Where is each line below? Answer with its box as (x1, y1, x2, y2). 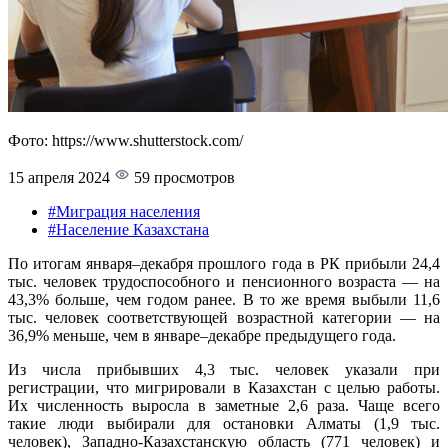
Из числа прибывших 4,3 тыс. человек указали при (8, 360, 440, 378)
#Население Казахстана (48, 220, 209, 238)
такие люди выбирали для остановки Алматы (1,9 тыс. (8, 414, 440, 432)
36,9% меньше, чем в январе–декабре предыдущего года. (8, 326, 396, 344)
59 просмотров (130, 168, 235, 186)
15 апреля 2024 (8, 168, 110, 186)
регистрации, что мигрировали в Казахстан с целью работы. (8, 378, 440, 396)
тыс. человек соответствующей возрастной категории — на (8, 308, 440, 326)
